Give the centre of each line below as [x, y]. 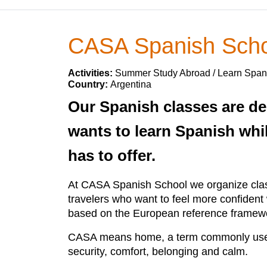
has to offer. [112, 156]
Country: [89, 84]
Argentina [131, 84]
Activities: [91, 73]
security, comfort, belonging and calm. [158, 252]
